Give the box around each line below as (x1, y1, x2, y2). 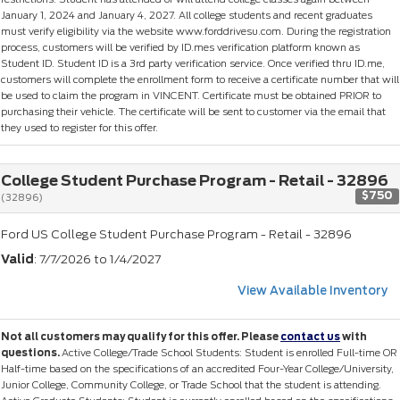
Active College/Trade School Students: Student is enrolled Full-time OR (62, 346, 397, 359)
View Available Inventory (237, 283, 387, 297)
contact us (280, 329, 340, 343)
